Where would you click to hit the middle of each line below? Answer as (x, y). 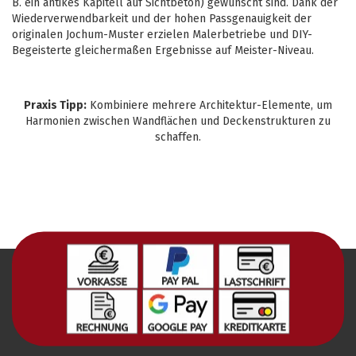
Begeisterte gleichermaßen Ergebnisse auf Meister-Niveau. (163, 50)
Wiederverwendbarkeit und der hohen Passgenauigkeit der (162, 19)
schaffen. (178, 137)
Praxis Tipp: (55, 105)
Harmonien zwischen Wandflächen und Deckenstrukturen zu (178, 121)
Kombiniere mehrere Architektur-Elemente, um (209, 105)
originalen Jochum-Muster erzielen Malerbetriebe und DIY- (162, 35)
